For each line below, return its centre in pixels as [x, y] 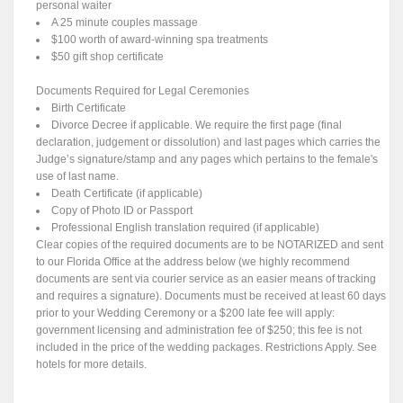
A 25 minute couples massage [125, 23]
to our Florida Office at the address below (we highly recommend [193, 262]
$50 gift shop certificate [108, 57]
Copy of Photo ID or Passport [122, 211]
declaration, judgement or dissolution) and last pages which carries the [209, 143]
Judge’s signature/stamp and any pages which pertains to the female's [207, 160]
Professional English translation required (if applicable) [186, 228]
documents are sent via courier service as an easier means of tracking [206, 279]
